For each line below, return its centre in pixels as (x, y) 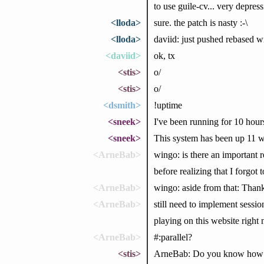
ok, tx (164, 55)
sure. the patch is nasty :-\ (200, 22)
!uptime (168, 105)
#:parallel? (173, 237)
